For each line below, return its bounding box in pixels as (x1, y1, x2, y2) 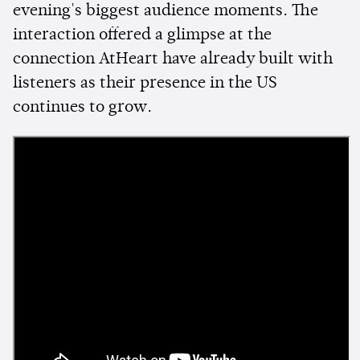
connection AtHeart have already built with (13, 51, 333, 68)
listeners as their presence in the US (13, 76, 277, 92)
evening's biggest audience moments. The (13, 3, 318, 20)
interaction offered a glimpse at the (13, 27, 272, 44)
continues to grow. (13, 100, 152, 117)
